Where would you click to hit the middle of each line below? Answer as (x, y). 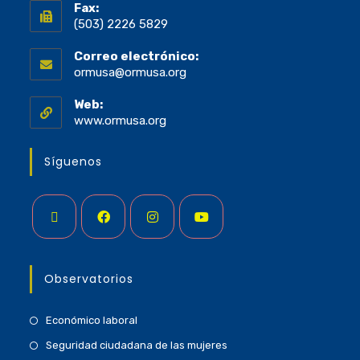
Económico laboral (92, 321)
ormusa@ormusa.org (131, 73)
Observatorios (89, 279)
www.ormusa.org (121, 121)
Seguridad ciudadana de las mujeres (137, 346)
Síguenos (74, 162)
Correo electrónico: (137, 57)
